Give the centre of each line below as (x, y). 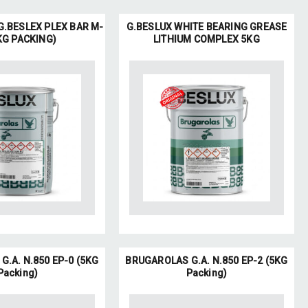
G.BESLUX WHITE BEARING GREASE (207, 27)
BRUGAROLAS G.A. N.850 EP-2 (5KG (207, 261)
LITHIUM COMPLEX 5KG (207, 39)
